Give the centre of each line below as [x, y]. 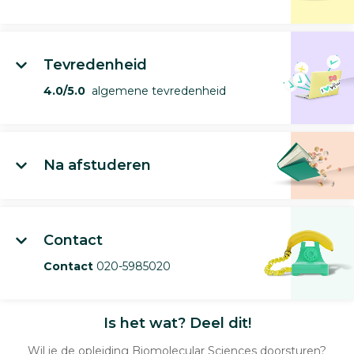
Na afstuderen [97, 166]
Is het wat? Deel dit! [177, 324]
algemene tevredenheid [156, 91]
